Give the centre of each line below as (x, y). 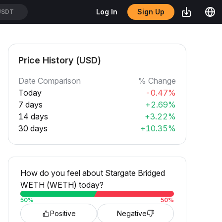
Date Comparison (50, 81)
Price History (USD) (60, 60)
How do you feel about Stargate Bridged (93, 173)
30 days (33, 128)
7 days (30, 105)
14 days (33, 116)
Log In (107, 12)
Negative (132, 213)
